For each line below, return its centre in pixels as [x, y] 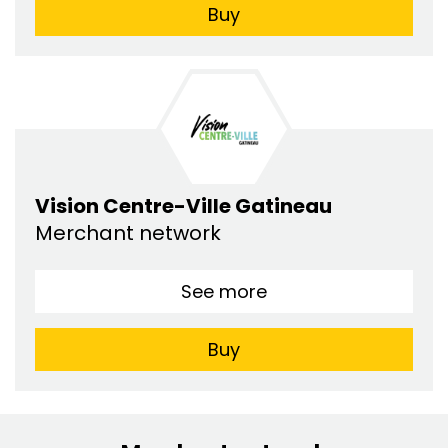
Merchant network [130, 232]
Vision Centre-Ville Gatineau [183, 205]
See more [224, 291]
